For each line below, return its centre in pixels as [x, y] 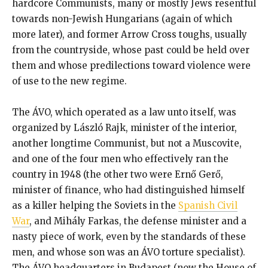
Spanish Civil [208, 205]
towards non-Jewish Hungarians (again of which [122, 19]
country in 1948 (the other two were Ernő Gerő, [118, 174]
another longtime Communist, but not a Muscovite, [127, 143]
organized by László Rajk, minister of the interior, [124, 127]
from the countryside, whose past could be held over [131, 50]
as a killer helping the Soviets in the [95, 205]
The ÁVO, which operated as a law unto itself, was [124, 112]
